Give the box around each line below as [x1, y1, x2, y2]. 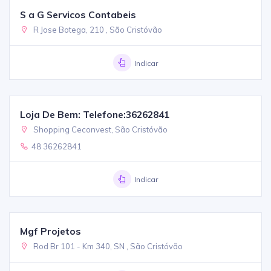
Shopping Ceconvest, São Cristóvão [31, 125, 168, 135]
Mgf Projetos [20, 224, 82, 237]
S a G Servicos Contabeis [20, 8, 137, 21]
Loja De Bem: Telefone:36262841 [20, 108, 170, 121]
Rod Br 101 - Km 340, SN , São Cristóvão [31, 241, 183, 251]
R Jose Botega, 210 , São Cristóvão [31, 25, 163, 35]
